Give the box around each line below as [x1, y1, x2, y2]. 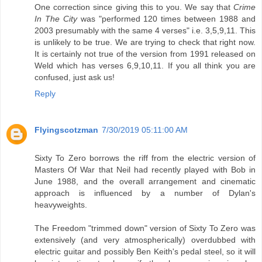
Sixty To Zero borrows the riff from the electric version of [35, 153, 256, 163]
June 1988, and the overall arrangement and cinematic [35, 176, 256, 186]
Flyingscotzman [35, 125, 98, 135]
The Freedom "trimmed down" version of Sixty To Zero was [35, 223, 256, 233]
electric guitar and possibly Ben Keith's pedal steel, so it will [35, 246, 256, 256]
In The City [35, 13, 77, 23]
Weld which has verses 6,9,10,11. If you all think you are [35, 60, 256, 70]
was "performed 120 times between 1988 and [77, 13, 256, 23]
